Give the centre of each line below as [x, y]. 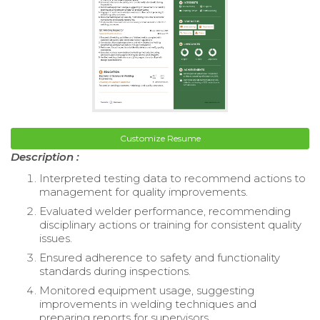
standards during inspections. [115, 271]
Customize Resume [160, 138]
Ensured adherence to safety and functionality [160, 257]
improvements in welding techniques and [148, 304]
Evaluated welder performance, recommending [165, 211]
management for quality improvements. [144, 191]
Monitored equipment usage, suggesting [147, 290]
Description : [45, 156]
